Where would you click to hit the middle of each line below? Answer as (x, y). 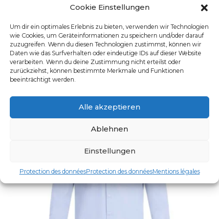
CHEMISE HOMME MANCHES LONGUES (109, 22)
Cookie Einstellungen (109, 7)
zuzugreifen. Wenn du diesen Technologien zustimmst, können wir (106, 44)
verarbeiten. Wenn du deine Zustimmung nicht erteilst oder (95, 62)
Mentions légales (176, 171)
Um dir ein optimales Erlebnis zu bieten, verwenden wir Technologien (109, 26)
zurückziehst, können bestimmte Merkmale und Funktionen (97, 70)
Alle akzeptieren (109, 107)
